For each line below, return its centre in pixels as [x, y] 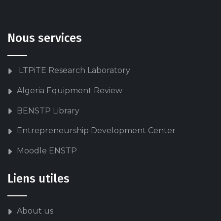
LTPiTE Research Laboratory [74, 70]
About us [35, 211]
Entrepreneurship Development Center [96, 131]
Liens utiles [38, 178]
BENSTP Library [48, 110]
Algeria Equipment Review [70, 90]
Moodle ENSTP [47, 151]
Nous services [45, 38]
